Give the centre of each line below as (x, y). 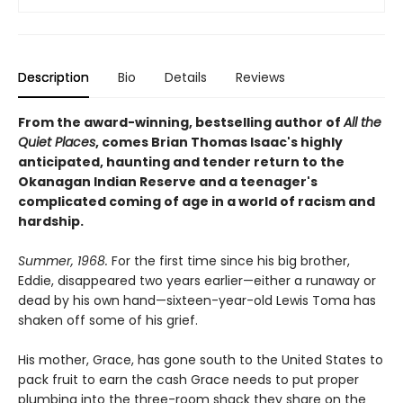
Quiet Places (57, 142)
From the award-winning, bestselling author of (181, 122)
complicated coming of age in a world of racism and (197, 201)
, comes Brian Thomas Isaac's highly (219, 142)
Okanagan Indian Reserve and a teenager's (168, 181)
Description (54, 77)
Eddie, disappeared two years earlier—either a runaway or (197, 280)
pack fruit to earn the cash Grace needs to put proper (188, 379)
